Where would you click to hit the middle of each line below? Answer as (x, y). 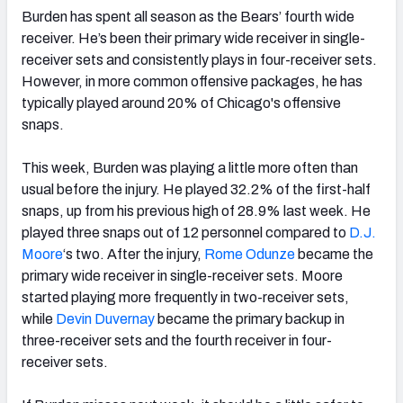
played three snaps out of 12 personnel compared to (185, 232)
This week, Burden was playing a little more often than (190, 167)
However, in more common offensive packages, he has (192, 81)
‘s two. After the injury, (134, 254)
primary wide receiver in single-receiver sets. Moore (182, 275)
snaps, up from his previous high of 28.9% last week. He (196, 210)
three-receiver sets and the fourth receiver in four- (177, 340)
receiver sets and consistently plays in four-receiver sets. (199, 59)
